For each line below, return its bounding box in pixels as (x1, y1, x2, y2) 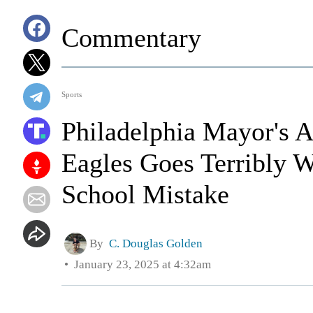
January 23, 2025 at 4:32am (68, 257, 211, 271)
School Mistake (61, 180, 229, 209)
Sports (61, 90, 82, 99)
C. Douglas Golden (109, 236, 203, 250)
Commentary (61, 23, 201, 52)
